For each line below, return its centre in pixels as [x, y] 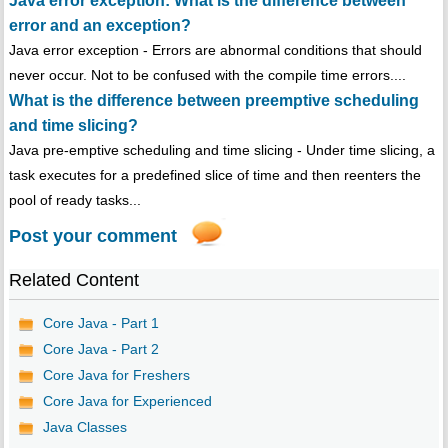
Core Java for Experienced [127, 401]
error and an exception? [99, 26]
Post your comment [92, 236]
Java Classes [84, 427]
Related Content [73, 280]
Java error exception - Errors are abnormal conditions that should [215, 50]
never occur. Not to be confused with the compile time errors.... [207, 75]
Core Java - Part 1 [100, 323]
